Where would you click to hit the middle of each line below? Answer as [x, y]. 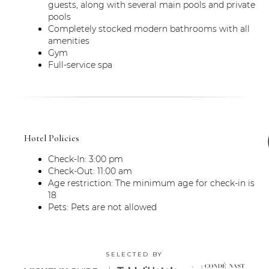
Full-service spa [80, 65]
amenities [69, 41]
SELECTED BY [134, 254]
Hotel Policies [52, 138]
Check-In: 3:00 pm [86, 159]
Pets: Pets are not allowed [102, 207]
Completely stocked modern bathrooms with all [149, 29]
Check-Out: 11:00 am [90, 171]
